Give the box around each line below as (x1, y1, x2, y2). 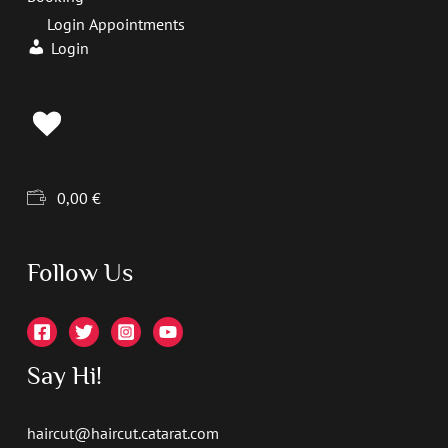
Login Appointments (46, 13, 185, 34)
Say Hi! (26, 361, 102, 391)
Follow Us (26, 257, 133, 287)
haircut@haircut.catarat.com (26, 422, 219, 443)
